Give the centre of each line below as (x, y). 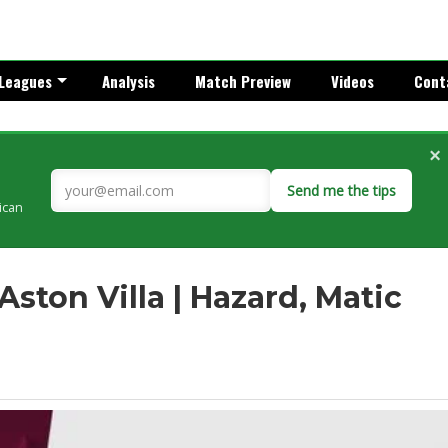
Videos (352, 81)
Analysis (128, 81)
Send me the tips (341, 190)
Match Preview (243, 81)
